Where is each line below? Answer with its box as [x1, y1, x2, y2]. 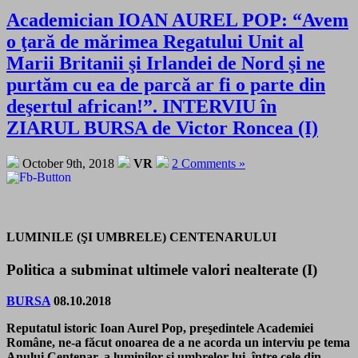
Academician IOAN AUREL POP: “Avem [6, 10, 348, 31]
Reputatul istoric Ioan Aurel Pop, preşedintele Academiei [6, 320, 313, 335]
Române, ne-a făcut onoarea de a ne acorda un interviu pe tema [6, 335, 350, 349]
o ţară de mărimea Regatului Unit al [6, 31, 304, 53]
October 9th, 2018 [19, 157, 117, 171]
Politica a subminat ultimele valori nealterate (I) [6, 261, 317, 278]
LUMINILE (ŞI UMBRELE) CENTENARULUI [6, 229, 276, 244]
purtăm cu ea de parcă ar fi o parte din [6, 74, 325, 96]
